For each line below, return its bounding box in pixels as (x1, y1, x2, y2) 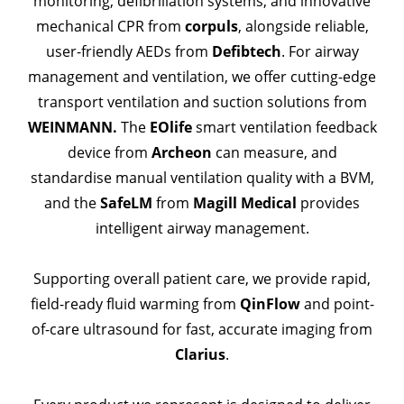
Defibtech (211, 41, 281, 62)
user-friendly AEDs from (45, 41, 212, 62)
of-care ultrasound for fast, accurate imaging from (32, 319, 372, 340)
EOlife (149, 117, 192, 138)
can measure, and (211, 142, 337, 163)
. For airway (280, 41, 359, 62)
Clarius (175, 344, 225, 365)
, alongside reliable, (237, 16, 369, 37)
